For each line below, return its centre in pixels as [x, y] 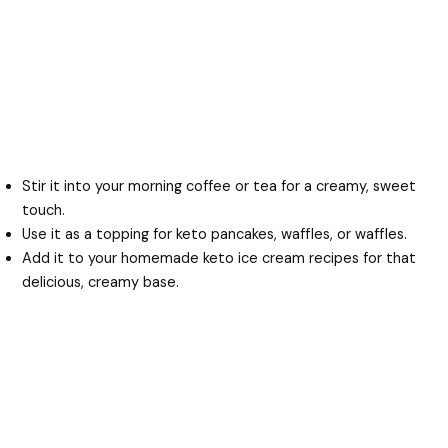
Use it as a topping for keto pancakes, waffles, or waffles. [215, 234]
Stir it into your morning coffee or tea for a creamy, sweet [219, 186]
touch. [44, 210]
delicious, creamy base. [101, 282]
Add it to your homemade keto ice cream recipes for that [219, 258]
